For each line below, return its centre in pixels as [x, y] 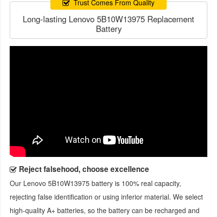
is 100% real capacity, [147, 183]
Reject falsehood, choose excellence [84, 169]
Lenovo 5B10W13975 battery [68, 183]
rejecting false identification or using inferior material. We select [106, 197]
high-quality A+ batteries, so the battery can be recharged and [105, 210]
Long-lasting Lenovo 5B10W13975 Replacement [108, 19]
